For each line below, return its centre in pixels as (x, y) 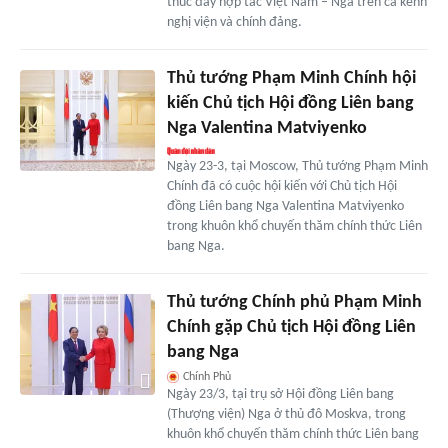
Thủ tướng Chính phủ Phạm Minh (294, 303)
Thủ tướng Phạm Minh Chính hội (291, 79)
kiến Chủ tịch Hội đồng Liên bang (290, 104)
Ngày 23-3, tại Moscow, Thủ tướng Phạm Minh (297, 167)
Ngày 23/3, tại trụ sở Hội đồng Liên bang (280, 395)
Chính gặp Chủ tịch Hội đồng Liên (291, 328)
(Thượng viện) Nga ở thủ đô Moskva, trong (286, 415)
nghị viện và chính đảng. (234, 23)
